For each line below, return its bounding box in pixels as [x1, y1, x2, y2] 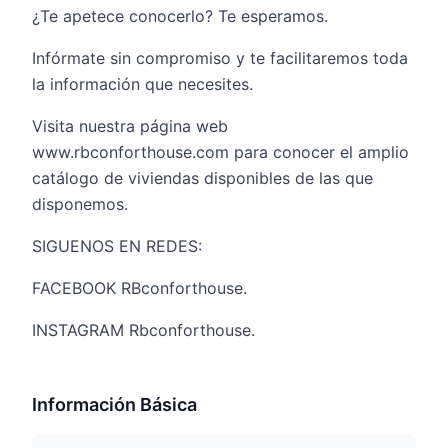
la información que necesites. [32, 74, 253, 94]
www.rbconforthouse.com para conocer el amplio [32, 142, 409, 162]
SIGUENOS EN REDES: [32, 236, 202, 256]
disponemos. [32, 194, 128, 214]
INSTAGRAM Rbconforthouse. [32, 320, 255, 340]
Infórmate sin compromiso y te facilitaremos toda [32, 48, 408, 68]
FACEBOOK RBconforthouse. [32, 278, 247, 298]
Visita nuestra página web [32, 116, 228, 136]
